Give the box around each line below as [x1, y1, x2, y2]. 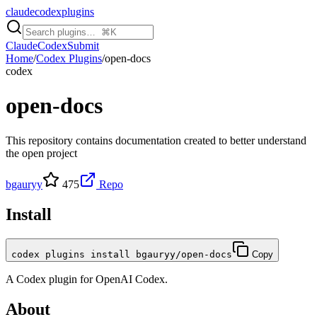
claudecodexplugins [6, 6, 94, 18]
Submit [67, 40, 99, 52]
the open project [6, 146, 77, 159]
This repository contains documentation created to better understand [6, 134, 306, 146]
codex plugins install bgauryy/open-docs [11, 248, 232, 260]
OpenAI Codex [96, 272, 165, 285]
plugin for [46, 272, 96, 285]
